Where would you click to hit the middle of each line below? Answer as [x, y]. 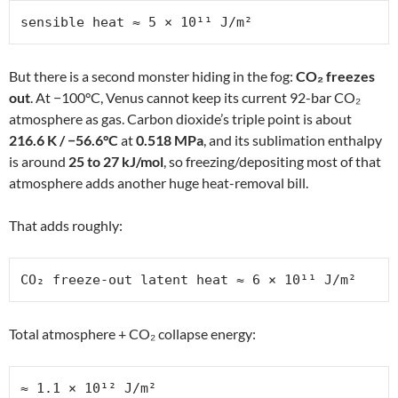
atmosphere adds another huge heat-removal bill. [159, 183]
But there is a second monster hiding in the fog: [152, 76]
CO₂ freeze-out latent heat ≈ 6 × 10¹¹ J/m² [188, 280]
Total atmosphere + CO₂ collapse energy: [132, 334]
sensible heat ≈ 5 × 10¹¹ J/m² [136, 23]
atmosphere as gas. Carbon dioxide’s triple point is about [180, 119]
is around [39, 162]
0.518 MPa [170, 140]
